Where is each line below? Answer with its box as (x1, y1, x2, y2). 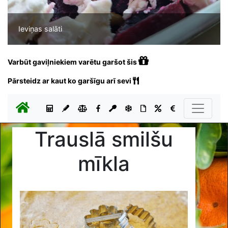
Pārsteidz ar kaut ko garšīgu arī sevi (8, 76, 133, 85)
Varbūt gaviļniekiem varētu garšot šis (8, 57, 138, 66)
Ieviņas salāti (18, 24, 62, 34)
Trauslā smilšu (35, 127, 174, 152)
